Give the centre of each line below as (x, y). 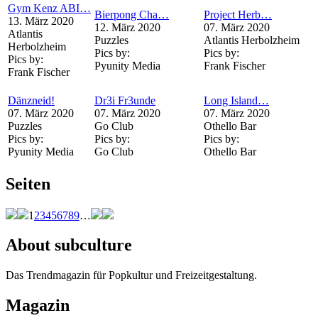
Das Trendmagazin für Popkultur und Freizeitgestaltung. (131, 275)
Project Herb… (238, 14)
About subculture (69, 245)
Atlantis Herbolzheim (252, 40)
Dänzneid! (31, 100)
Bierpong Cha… (132, 14)
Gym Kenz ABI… (49, 8)
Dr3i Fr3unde (125, 100)
